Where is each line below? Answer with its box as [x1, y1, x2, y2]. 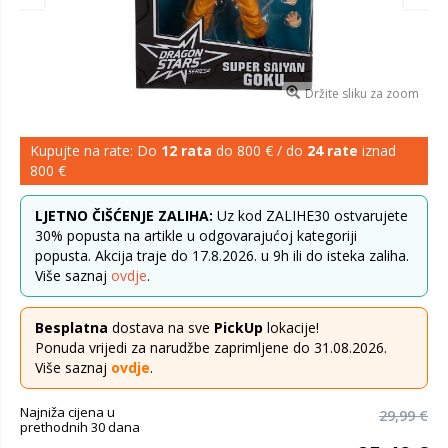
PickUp [214, 318, 263, 337]
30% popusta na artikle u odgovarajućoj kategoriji [35, 226, 357, 245]
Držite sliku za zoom [304, 85, 419, 102]
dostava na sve [108, 318, 214, 337]
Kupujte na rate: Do [30, 141, 161, 160]
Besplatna [35, 318, 108, 337]
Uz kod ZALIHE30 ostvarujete [213, 206, 408, 225]
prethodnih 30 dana [20, 418, 140, 436]
